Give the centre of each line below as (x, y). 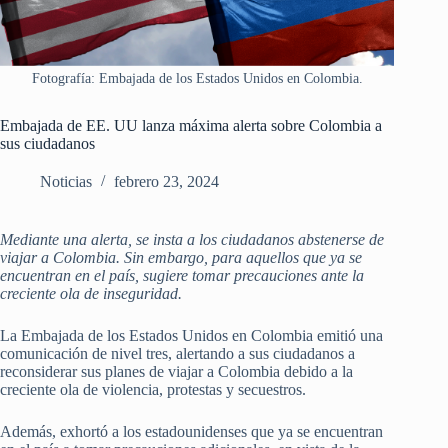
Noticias (66, 182)
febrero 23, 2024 (166, 182)
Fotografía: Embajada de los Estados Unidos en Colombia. (197, 79)
